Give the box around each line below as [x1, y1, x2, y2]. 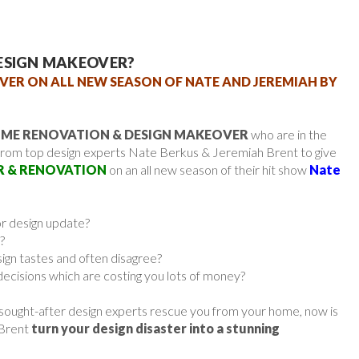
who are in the [248, 126, 327, 142]
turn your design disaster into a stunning [31, 320, 280, 336]
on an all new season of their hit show [107, 161, 309, 177]
